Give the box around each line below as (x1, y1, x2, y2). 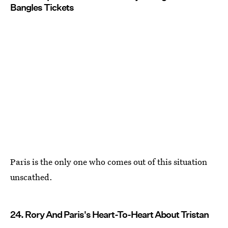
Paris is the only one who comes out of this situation (10, 156, 207, 168)
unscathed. (10, 171, 52, 183)
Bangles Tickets (10, 2, 74, 13)
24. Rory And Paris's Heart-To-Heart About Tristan (10, 209, 209, 220)
